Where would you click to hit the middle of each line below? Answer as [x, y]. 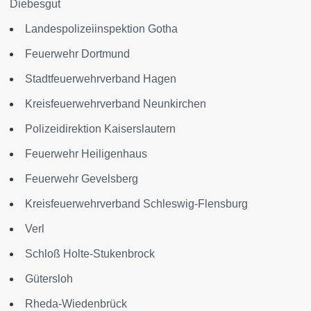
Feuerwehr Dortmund [77, 54]
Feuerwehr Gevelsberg [82, 179]
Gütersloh [49, 279]
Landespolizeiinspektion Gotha [101, 29]
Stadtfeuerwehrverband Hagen [101, 79]
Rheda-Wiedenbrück [76, 304]
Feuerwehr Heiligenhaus [86, 154]
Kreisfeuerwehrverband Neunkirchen [116, 104]
